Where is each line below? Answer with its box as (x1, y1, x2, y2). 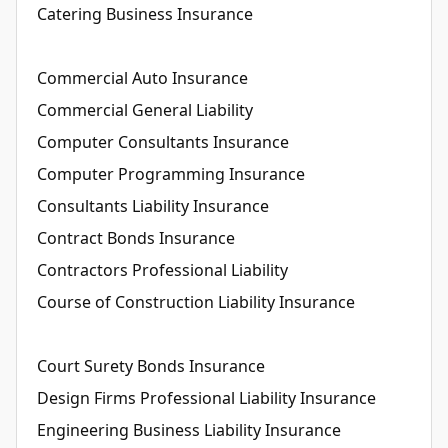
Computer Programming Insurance (37, 162, 305, 185)
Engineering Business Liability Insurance (37, 418, 341, 441)
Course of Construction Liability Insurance (37, 290, 355, 313)
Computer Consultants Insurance (37, 130, 289, 153)
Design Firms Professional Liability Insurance (37, 386, 376, 409)
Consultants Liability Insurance (37, 194, 269, 217)
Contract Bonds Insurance (37, 226, 235, 249)
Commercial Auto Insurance (37, 66, 248, 89)
